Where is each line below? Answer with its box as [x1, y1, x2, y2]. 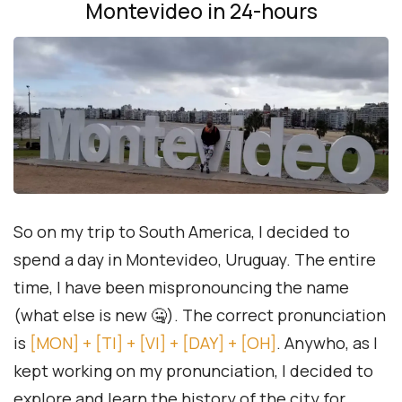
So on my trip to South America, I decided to [13, 221, 350, 243]
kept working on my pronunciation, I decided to [13, 360, 373, 382]
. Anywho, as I [276, 332, 378, 354]
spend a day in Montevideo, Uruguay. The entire [13, 249, 376, 271]
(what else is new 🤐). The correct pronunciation [13, 304, 386, 327]
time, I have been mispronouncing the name [13, 276, 349, 299]
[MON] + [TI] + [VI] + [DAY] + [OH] [30, 332, 276, 354]
